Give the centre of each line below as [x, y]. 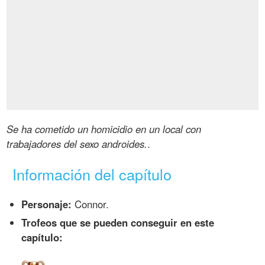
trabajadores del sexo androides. [77, 144]
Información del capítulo [92, 174]
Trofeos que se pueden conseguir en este [118, 223]
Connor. [91, 204]
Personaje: [47, 204]
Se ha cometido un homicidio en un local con [104, 129]
